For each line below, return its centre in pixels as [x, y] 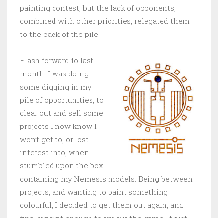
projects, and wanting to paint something [94, 192]
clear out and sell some [62, 113]
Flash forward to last [57, 61]
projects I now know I [58, 126]
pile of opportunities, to [62, 100]
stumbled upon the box [62, 166]
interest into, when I [57, 153]
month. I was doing [54, 74]
